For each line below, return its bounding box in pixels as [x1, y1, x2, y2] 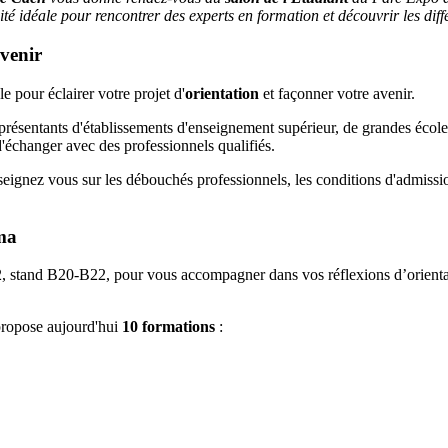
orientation [185, 84, 263, 102]
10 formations [122, 318, 215, 336]
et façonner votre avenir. [263, 84, 415, 102]
